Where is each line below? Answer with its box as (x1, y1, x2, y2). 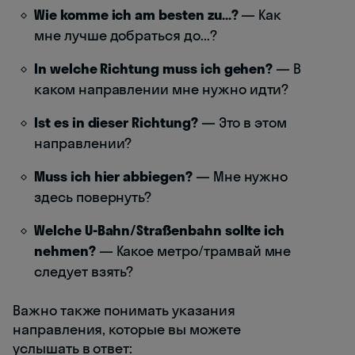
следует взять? (34, 261, 134, 281)
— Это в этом (197, 113, 288, 132)
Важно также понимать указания (13, 300, 235, 319)
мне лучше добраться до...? (34, 25, 217, 44)
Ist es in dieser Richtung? (34, 113, 198, 132)
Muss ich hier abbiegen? (34, 166, 193, 185)
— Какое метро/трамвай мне (95, 241, 292, 260)
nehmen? (34, 241, 96, 260)
